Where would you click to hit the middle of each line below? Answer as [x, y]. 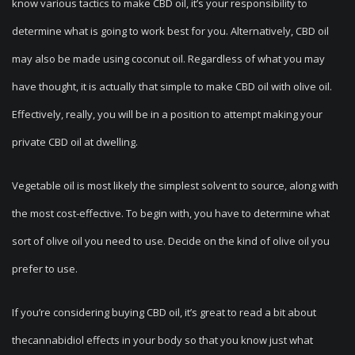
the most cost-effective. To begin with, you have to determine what [171, 213]
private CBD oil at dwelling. [75, 142]
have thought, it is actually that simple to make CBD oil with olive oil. [172, 86]
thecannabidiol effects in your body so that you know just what [162, 340]
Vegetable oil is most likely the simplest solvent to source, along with [175, 185]
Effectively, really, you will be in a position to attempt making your [167, 114]
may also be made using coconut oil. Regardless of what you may [168, 59]
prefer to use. [45, 269]
